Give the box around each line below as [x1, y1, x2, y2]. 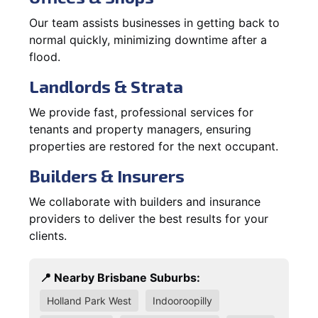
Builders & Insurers [29, 165, 185, 186]
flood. [29, 49, 60, 64]
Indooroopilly [153, 294, 212, 307]
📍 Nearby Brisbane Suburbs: [40, 270, 200, 285]
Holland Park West [47, 294, 131, 307]
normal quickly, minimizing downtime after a [29, 32, 267, 47]
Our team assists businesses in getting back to [29, 15, 280, 30]
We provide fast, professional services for [29, 104, 253, 119]
